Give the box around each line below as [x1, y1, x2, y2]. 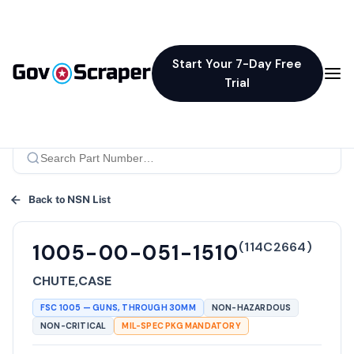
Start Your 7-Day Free [172, 56, 303, 73]
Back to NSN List [28, 193, 111, 205]
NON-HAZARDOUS [211, 303, 292, 313]
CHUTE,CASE [32, 273, 111, 289]
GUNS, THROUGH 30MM [92, 303, 196, 313]
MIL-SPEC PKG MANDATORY [122, 321, 241, 331]
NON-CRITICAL [40, 321, 107, 331]
